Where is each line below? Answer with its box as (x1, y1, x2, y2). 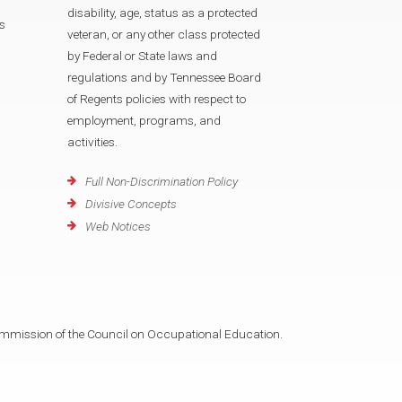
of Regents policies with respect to (67, 91, 246, 106)
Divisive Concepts (85, 197, 177, 212)
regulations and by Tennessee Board (67, 69, 261, 84)
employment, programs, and (67, 112, 221, 127)
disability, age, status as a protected (67, 4, 258, 20)
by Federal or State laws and (67, 48, 217, 63)
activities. (67, 134, 118, 149)
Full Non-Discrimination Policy (85, 174, 238, 189)
